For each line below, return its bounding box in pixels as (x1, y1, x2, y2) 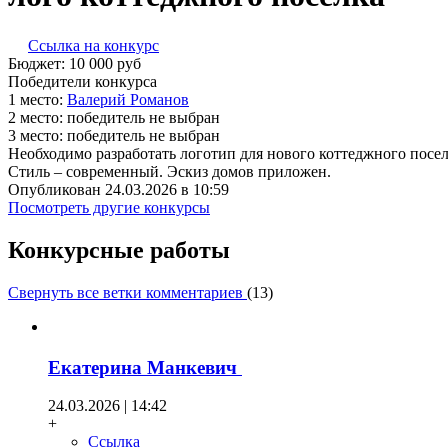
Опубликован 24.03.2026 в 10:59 (8, 181, 229, 199)
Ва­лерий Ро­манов (67, 91, 189, 109)
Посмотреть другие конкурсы (8, 199, 210, 217)
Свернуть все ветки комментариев (8, 283, 247, 301)
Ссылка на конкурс (28, 37, 159, 55)
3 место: (8, 127, 67, 145)
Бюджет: (8, 55, 69, 73)
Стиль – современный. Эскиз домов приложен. (8, 163, 331, 181)
